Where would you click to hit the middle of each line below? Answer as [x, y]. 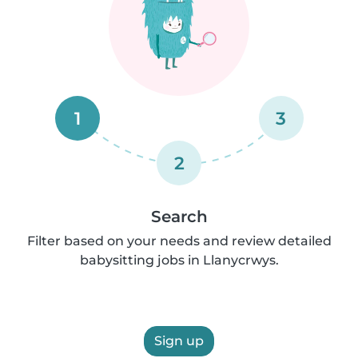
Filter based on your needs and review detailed [179, 241]
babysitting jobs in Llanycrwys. [179, 260]
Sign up [179, 341]
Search [179, 217]
